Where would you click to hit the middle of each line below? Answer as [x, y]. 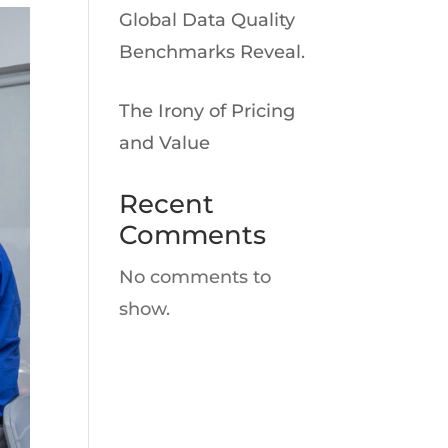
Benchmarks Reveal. [212, 52]
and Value [165, 143]
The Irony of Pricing [207, 111]
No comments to [195, 277]
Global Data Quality [207, 20]
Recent [167, 204]
